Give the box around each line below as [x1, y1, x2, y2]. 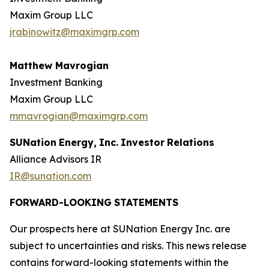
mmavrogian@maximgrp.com [10, 110, 148, 122]
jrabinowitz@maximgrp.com [10, 26, 139, 38]
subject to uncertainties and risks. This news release [10, 240, 247, 252]
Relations [167, 136, 214, 148]
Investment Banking [10, 76, 103, 88]
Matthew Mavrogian [10, 59, 109, 71]
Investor [121, 136, 165, 148]
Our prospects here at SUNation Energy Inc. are [10, 223, 231, 235]
